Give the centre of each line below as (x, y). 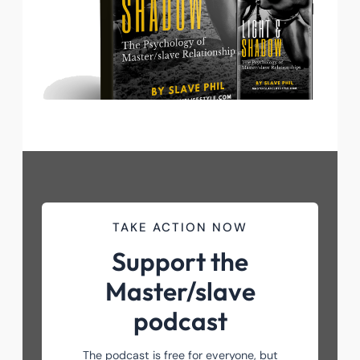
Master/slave (180, 291)
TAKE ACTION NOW (180, 228)
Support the (180, 262)
